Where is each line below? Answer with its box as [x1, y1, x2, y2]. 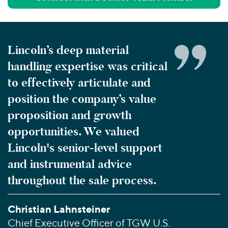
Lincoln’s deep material [8, 42, 129, 58]
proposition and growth [8, 107, 131, 123]
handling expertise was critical [8, 58, 167, 74]
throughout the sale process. [8, 172, 157, 188]
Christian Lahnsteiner [8, 203, 110, 215]
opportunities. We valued [8, 123, 139, 139]
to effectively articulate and [8, 74, 151, 91]
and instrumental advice [8, 156, 132, 172]
